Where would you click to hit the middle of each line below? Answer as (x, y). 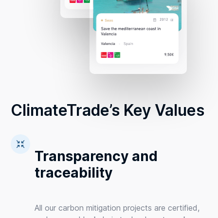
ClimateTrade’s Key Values (108, 110)
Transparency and (96, 156)
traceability (74, 173)
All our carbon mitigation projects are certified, (117, 208)
